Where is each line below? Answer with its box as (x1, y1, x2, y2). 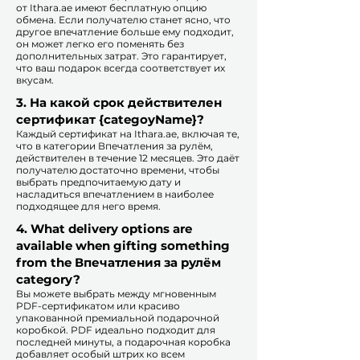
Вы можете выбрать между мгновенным (16, 288, 216, 301)
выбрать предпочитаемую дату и (16, 176, 181, 189)
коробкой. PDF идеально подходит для (16, 324, 215, 337)
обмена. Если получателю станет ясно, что (16, 14, 231, 27)
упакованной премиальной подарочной (16, 312, 219, 325)
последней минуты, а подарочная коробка (16, 336, 231, 349)
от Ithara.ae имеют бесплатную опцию (16, 2, 207, 14)
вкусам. (16, 74, 54, 87)
